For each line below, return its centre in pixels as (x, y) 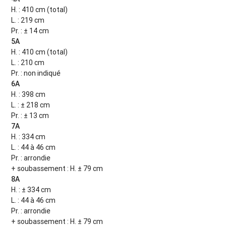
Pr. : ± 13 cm (30, 116)
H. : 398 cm (29, 95)
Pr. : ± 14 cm (30, 31)
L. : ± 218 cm (31, 105)
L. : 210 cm (28, 63)
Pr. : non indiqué (36, 73)
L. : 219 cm (28, 20)
